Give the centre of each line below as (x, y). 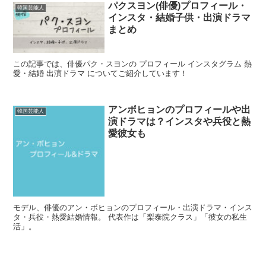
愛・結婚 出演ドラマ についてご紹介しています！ (101, 74)
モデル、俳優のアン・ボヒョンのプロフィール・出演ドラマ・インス (133, 208)
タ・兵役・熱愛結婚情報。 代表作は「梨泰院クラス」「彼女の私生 (130, 217)
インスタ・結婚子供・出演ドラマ (180, 18)
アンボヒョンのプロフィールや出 (180, 109)
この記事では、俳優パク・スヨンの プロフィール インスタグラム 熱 (133, 64)
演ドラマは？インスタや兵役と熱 (180, 121)
